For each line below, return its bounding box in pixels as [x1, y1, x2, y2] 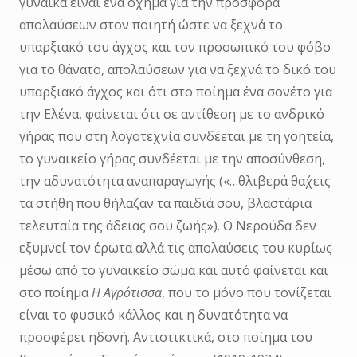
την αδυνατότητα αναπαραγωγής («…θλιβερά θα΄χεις [18, 172, 331, 190]
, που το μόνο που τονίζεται [161, 284, 331, 302]
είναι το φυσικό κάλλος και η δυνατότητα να [18, 306, 288, 324]
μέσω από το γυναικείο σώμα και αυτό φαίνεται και [18, 261, 328, 280]
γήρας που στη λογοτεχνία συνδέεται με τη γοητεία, [18, 127, 334, 146]
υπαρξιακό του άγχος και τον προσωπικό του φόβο [18, 38, 331, 57]
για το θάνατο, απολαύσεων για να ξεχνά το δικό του [18, 61, 336, 79]
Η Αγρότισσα [91, 284, 162, 302]
